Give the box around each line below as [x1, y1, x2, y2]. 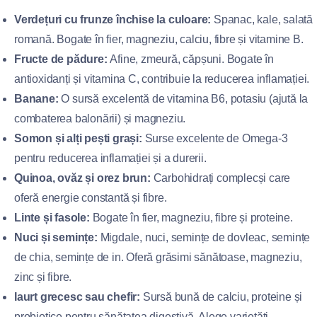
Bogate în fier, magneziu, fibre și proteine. [89, 212, 293, 224]
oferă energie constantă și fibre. [14, 192, 167, 204]
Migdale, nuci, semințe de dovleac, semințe [97, 231, 311, 243]
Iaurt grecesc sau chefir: [14, 291, 140, 303]
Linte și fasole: [14, 212, 90, 224]
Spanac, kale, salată [211, 13, 313, 25]
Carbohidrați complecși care [150, 172, 291, 184]
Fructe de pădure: [14, 53, 108, 65]
